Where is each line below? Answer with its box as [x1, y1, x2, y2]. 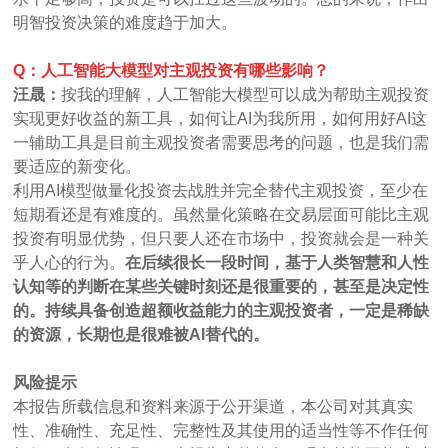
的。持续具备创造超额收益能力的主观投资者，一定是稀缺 [13, 301, 430, 319]
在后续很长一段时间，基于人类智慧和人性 [125, 253, 430, 271]
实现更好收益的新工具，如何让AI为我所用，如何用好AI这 [13, 109, 428, 127]
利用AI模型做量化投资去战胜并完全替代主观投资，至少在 [13, 181, 429, 199]
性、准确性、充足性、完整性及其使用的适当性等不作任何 [13, 421, 430, 439]
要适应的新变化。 [13, 157, 142, 175]
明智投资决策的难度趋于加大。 [13, 13, 238, 31]
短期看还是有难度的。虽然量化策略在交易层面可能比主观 [13, 205, 430, 223]
